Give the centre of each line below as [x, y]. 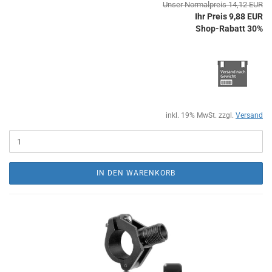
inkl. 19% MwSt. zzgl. [201, 115]
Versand [249, 115]
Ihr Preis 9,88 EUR [229, 16]
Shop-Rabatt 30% [229, 29]
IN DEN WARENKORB [136, 173]
